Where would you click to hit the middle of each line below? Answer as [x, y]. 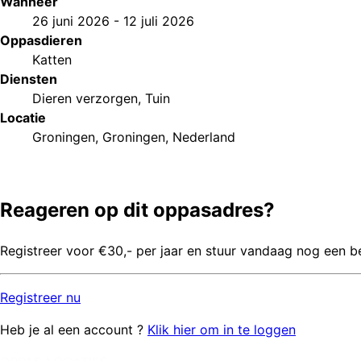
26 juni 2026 [71, 21]
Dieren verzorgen [85, 99]
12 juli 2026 [159, 21]
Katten [52, 60]
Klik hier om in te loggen [222, 330]
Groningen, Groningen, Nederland [134, 137]
